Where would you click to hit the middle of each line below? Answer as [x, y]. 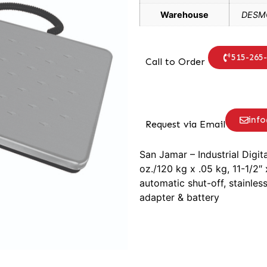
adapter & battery [179, 198]
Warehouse [184, 15]
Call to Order [177, 62]
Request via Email [185, 125]
